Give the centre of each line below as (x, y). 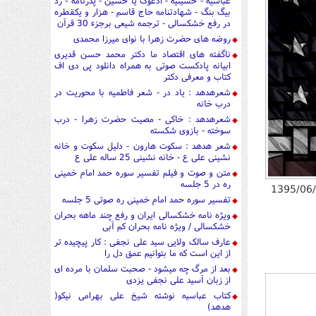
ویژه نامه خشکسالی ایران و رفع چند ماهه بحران (142, 215)
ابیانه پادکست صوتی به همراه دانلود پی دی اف (142, 66)
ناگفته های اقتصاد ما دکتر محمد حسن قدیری (142, 54)
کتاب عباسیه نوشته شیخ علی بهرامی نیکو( (142, 296)
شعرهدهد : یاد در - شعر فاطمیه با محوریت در (142, 92)
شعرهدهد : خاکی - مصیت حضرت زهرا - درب (142, 119)
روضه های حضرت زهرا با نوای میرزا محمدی (152, 39)
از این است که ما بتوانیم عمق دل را (168, 253)
